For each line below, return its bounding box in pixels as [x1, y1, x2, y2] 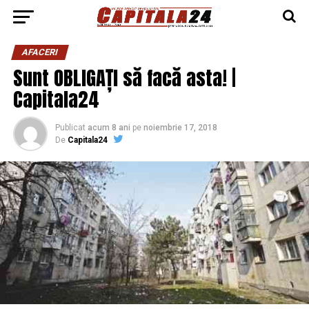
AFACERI [20, 47, 59, 57]
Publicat [54, 123, 86, 132]
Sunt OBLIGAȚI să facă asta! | [12, 63, 236, 92]
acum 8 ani [87, 123, 130, 132]
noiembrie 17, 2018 [143, 123, 217, 132]
